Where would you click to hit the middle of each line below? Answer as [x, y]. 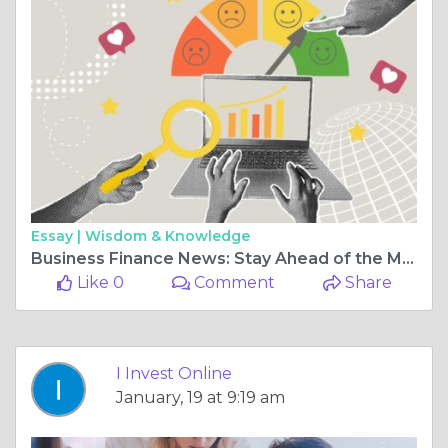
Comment [233, 283]
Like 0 [98, 283]
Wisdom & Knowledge [167, 236]
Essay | [58, 236]
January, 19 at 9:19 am [200, 398]
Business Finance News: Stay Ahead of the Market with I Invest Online [408, 259]
